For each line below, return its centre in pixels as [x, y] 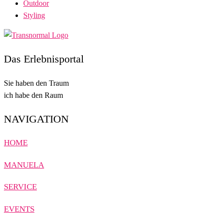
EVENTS [19, 209]
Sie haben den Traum [36, 83]
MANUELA [24, 165]
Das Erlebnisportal [44, 59]
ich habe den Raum [33, 95]
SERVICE [20, 187]
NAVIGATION [36, 119]
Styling [34, 15]
